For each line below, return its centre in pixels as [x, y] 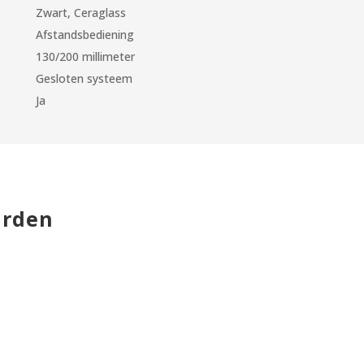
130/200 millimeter [86, 56]
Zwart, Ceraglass [81, 12]
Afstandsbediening [85, 34]
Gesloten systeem [84, 78]
